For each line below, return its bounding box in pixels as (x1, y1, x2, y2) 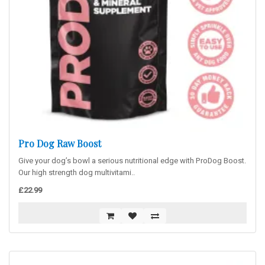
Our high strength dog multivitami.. (18, 167, 135, 178)
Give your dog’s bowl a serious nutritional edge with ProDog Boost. (18, 155, 246, 166)
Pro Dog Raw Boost (18, 137, 101, 150)
